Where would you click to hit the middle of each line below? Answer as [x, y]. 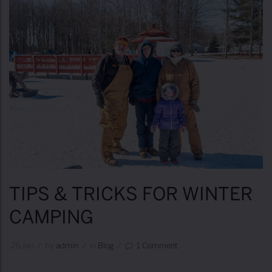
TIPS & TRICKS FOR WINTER [131, 195]
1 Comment [157, 246]
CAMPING [51, 218]
